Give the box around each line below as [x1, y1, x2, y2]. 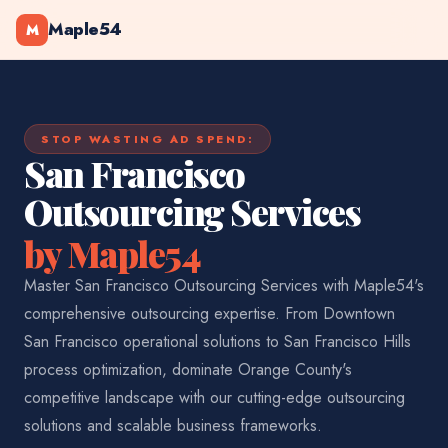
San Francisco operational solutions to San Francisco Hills [24, 330, 411, 353]
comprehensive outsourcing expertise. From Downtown [24, 302, 395, 325]
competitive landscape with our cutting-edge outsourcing [24, 386, 405, 409]
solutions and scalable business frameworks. [24, 414, 322, 437]
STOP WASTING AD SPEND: [41, 131, 254, 147]
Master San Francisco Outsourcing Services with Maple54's [24, 274, 424, 297]
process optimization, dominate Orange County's [24, 358, 352, 381]
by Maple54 [24, 229, 200, 277]
